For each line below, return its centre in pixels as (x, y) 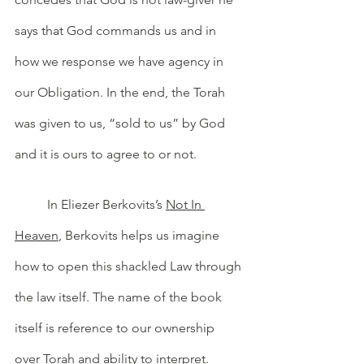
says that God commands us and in (117, 30)
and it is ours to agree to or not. (107, 154)
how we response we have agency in (121, 61)
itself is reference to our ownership (116, 327)
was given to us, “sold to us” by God (121, 123)
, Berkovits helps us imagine (141, 235)
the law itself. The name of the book (120, 297)
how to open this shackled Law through (130, 266)
